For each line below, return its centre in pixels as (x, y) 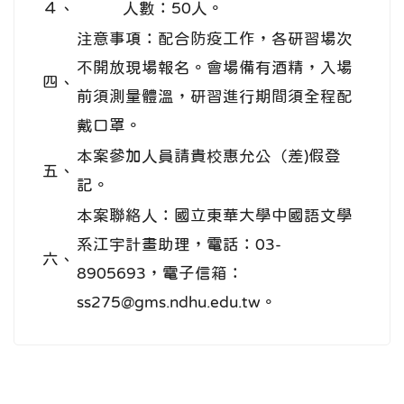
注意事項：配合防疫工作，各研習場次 (215, 38)
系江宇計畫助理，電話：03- (179, 244)
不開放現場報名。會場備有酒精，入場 (215, 67)
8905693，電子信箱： (160, 273)
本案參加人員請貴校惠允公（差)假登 (209, 156)
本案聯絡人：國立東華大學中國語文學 (215, 215)
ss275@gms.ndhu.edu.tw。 (177, 302)
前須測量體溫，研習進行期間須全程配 (215, 96)
